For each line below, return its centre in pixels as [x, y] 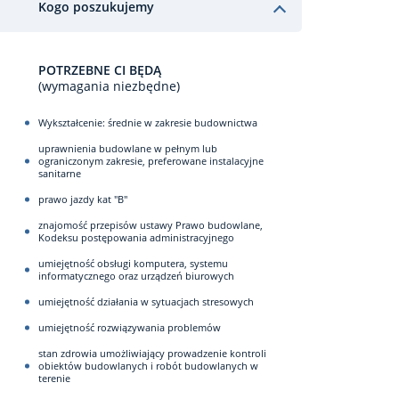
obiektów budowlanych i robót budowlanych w [148, 366]
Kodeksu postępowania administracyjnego [136, 237]
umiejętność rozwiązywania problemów [130, 327]
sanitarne [60, 173]
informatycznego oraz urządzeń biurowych [136, 276]
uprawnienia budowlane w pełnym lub [128, 148]
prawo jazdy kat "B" [83, 199]
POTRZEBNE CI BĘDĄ [100, 70]
